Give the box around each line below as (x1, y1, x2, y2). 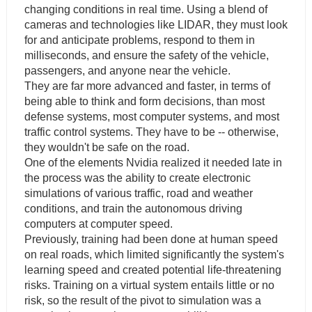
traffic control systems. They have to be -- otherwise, (24, 125, 279, 138)
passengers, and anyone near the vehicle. (24, 64, 231, 77)
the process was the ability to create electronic (24, 171, 251, 184)
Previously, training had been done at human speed (24, 233, 278, 245)
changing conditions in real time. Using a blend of (24, 3, 267, 15)
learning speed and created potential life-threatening (24, 263, 281, 276)
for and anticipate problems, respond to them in (24, 33, 255, 46)
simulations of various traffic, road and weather (24, 187, 253, 199)
